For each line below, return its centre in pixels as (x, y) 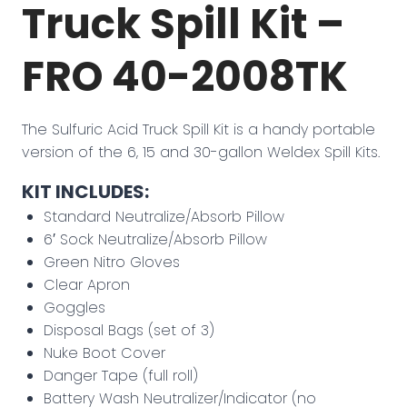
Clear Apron (87, 285)
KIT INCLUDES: (85, 192)
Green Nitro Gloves (112, 262)
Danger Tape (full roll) (121, 376)
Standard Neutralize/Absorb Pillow (164, 217)
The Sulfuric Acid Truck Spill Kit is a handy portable (199, 129)
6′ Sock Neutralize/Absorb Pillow (155, 239)
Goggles (74, 308)
